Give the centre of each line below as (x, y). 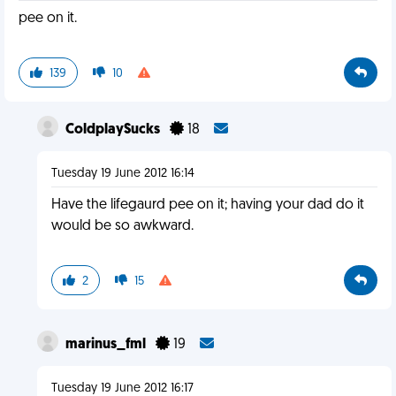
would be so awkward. (122, 226)
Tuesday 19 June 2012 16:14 (122, 174)
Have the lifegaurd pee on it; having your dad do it (207, 205)
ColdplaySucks (114, 130)
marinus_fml (107, 345)
